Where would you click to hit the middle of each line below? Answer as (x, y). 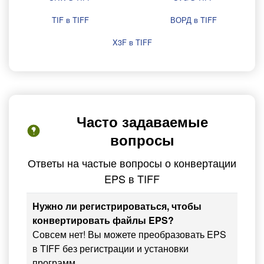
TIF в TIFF (70, 20)
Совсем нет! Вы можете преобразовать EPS (129, 235)
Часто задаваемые (142, 122)
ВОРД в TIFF (194, 20)
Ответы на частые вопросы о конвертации (132, 163)
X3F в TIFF (132, 42)
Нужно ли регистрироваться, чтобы (117, 206)
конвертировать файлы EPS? (103, 220)
